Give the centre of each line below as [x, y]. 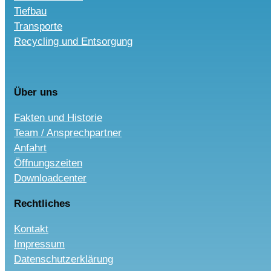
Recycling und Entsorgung [73, 41]
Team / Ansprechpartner [68, 132]
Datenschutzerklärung [64, 259]
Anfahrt [30, 148]
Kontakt [31, 229]
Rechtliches [42, 203]
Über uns [36, 92]
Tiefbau [30, 11]
